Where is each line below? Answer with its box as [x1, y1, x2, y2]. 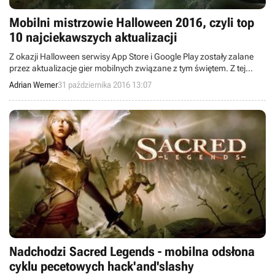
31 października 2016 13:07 [58, 80, 152, 90]
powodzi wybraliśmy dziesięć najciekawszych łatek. [9, 75, 202, 85]
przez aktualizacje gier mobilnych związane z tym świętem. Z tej [9, 63, 230, 73]
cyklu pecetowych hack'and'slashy [9, 259, 194, 274]
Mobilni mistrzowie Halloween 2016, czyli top [9, 15, 254, 30]
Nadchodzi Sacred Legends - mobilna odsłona [9, 244, 255, 259]
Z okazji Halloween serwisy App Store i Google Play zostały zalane [9, 52, 254, 61]
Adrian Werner [9, 80, 58, 90]
